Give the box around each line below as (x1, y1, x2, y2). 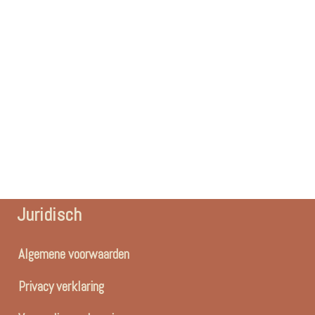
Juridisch (16, 203, 82, 227)
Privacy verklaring (18, 278, 104, 296)
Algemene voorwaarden (18, 245, 129, 264)
